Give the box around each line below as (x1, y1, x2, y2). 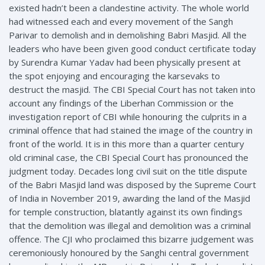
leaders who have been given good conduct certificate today (9, 42, 256, 54)
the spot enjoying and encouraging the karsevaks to (9, 69, 220, 82)
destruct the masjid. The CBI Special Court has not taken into (9, 83, 256, 95)
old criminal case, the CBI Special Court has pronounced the (9, 151, 248, 163)
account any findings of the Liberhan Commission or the (9, 96, 234, 109)
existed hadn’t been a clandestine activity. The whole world (9, 1, 249, 14)
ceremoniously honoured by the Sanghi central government (9, 246, 249, 258)
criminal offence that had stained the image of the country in (9, 124, 253, 136)
